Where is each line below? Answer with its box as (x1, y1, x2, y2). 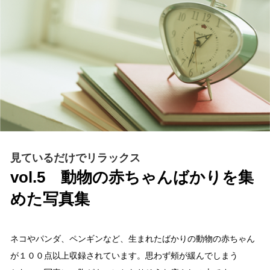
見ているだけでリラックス (10, 151, 141, 164)
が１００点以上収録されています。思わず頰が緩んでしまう (10, 250, 239, 260)
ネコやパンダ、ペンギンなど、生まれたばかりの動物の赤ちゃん (10, 233, 256, 243)
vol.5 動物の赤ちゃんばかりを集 (10, 168, 254, 186)
